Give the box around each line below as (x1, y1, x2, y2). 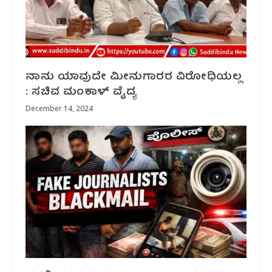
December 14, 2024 (25, 105, 93, 115)
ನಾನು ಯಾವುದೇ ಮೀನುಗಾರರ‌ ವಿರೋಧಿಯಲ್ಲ (25, 68, 242, 87)
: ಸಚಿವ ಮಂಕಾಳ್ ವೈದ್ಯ (25, 83, 137, 103)
